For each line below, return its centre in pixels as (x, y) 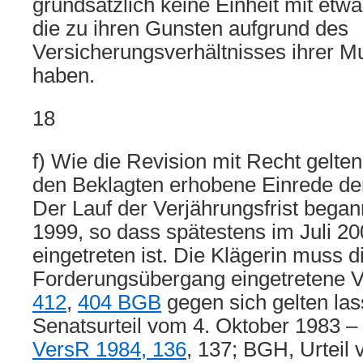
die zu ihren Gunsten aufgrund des (190, 28)
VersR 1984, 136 (109, 349)
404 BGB (120, 302)
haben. (64, 75)
